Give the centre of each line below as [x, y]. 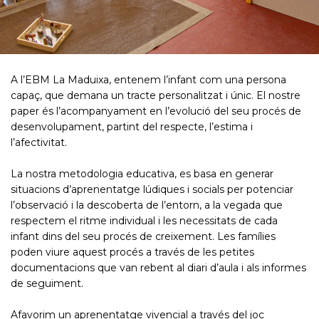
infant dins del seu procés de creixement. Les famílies [143, 236]
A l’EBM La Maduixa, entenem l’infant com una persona [148, 80]
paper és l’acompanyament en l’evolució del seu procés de [156, 111]
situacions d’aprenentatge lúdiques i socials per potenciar [152, 189]
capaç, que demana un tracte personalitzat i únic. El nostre [156, 95]
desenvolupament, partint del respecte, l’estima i [132, 127]
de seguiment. [47, 283]
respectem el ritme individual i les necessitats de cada [144, 221]
